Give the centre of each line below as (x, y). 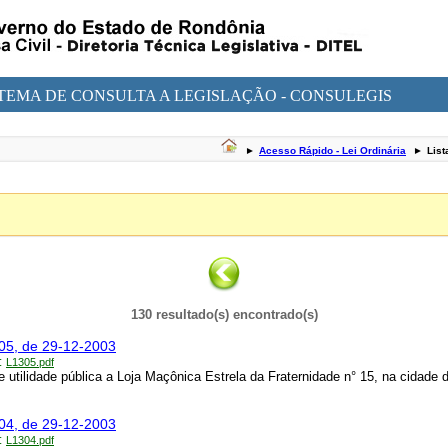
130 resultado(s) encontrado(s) (224, 315)
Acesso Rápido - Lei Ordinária (332, 150)
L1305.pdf (30, 362)
